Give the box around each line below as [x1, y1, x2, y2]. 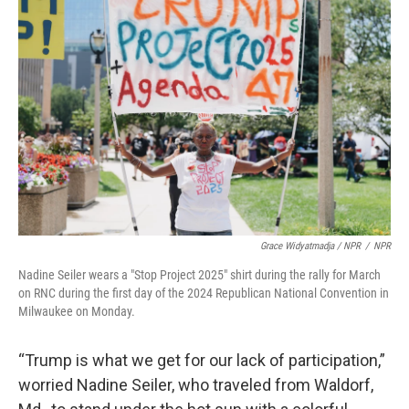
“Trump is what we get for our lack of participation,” [18, 351, 385, 370]
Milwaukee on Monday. [18, 304, 135, 319]
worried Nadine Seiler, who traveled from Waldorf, [18, 375, 373, 394]
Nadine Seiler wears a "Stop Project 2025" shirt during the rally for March [18, 267, 381, 282]
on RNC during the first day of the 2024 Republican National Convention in [18, 286, 389, 300]
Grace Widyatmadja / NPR [260, 240, 361, 252]
